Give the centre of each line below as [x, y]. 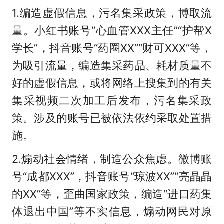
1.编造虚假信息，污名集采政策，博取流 [112, 13]
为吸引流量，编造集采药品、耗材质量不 [112, 65]
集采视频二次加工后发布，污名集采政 [112, 100]
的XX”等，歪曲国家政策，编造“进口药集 [112, 194]
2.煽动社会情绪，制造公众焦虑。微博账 [112, 159]
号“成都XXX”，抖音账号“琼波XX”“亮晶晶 [112, 176]
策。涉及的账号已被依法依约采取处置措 [112, 118]
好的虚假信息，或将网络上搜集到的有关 [112, 83]
